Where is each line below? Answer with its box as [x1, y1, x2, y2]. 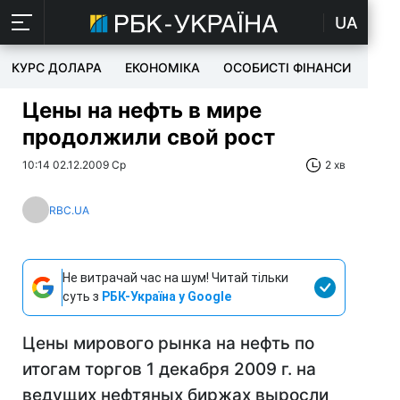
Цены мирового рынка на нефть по [22, 333, 314, 354]
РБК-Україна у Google [102, 289, 231, 304]
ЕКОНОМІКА [125, 60, 200, 75]
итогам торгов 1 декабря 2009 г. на [22, 359, 316, 379]
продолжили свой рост [22, 124, 275, 150]
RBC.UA [49, 203, 89, 217]
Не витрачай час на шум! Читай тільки [62, 271, 288, 285]
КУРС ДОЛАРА [12, 60, 102, 75]
